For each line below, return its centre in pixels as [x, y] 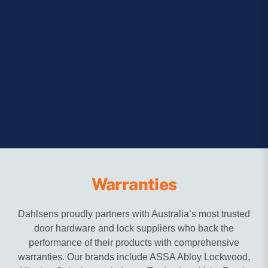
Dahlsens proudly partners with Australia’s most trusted [134, 214]
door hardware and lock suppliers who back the [134, 229]
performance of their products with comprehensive [134, 243]
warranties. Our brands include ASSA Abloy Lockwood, [134, 257]
